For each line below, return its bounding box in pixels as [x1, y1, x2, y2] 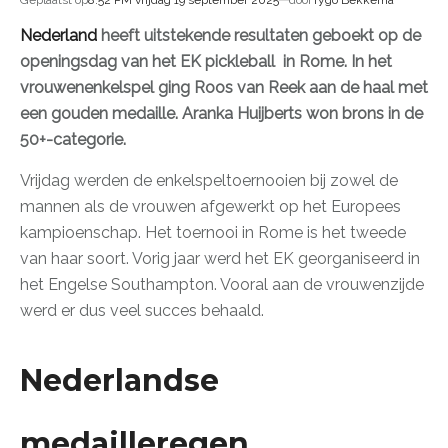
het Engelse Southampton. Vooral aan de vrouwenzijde [20, 275, 424, 294]
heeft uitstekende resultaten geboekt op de [97, 26, 421, 45]
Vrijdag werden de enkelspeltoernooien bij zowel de [20, 171, 398, 190]
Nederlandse [20, 361, 219, 399]
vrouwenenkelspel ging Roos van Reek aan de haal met [20, 78, 428, 97]
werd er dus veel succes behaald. [20, 301, 264, 320]
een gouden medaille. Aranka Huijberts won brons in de [20, 104, 423, 123]
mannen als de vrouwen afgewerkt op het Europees [20, 197, 401, 216]
